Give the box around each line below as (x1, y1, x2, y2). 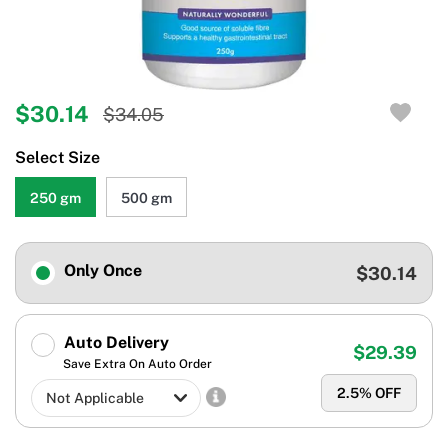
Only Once (60, 261, 142, 281)
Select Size (15, 148, 100, 168)
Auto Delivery (60, 333, 169, 353)
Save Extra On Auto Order (63, 357, 212, 372)
